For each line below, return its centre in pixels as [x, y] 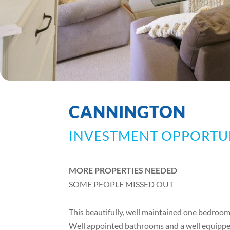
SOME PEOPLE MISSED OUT [121, 184]
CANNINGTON [128, 112]
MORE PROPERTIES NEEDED [123, 170]
